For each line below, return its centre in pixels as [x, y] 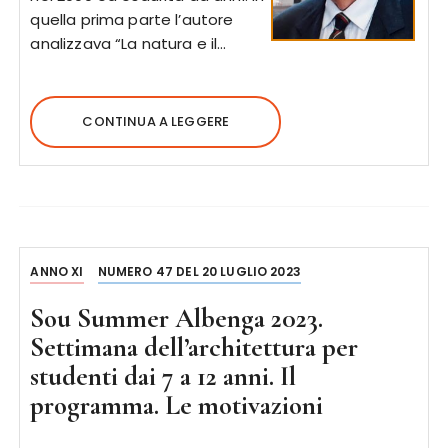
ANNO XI [57, 271]
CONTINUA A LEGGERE [156, 121]
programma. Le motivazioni [177, 405]
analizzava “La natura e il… [128, 43]
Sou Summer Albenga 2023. [177, 318]
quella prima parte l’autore [132, 19]
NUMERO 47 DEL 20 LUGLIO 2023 [199, 271]
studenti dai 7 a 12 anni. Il [163, 376]
